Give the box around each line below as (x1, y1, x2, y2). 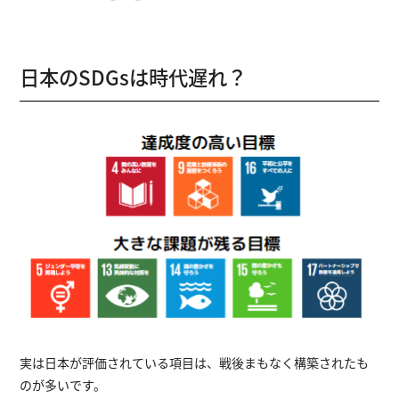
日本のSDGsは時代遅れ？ (20, 62, 248, 92)
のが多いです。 (20, 376, 107, 395)
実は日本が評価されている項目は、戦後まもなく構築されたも (20, 354, 370, 372)
